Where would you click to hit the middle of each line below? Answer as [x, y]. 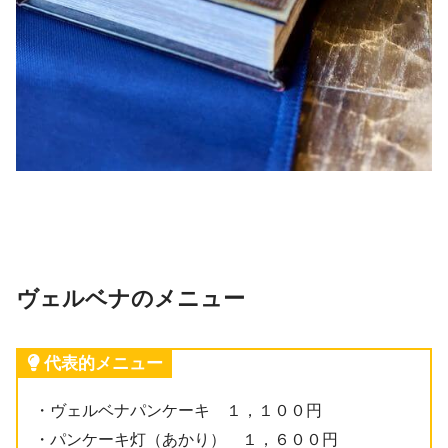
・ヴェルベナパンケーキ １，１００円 [178, 410]
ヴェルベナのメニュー [130, 298]
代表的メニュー [103, 363]
